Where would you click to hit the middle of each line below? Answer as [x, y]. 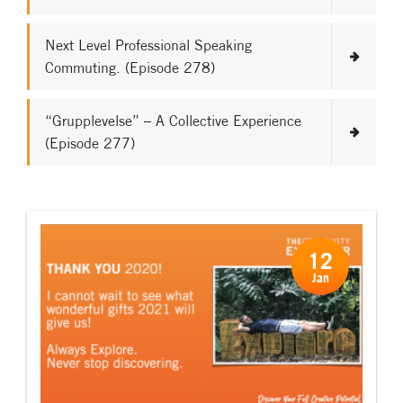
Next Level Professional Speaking [148, 45]
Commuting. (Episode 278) [130, 67]
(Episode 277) [90, 143]
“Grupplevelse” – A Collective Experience [173, 121]
